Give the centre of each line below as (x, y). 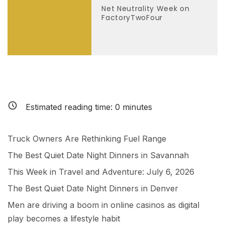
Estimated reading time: (70, 107)
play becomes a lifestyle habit (64, 218)
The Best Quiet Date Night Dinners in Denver (93, 188)
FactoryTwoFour (132, 18)
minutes (136, 107)
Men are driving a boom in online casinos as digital (103, 205)
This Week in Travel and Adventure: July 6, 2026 (101, 172)
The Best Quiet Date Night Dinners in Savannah (98, 155)
